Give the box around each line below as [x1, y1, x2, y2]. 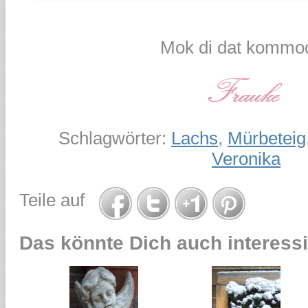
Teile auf [19, 190, 99, 211]
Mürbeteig [228, 127, 306, 148]
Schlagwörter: [58, 127, 171, 148]
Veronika [212, 148, 280, 169]
